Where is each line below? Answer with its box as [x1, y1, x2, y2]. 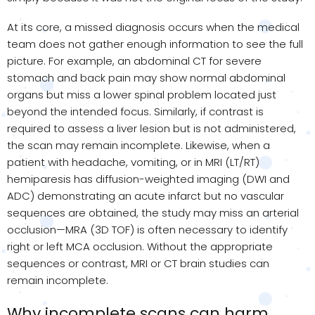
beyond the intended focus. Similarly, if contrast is [7, 103, 264, 119]
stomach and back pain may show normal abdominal [7, 70, 285, 85]
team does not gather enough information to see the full [7, 36, 303, 51]
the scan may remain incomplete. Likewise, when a [7, 137, 270, 153]
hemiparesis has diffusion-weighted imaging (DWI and [7, 171, 290, 186]
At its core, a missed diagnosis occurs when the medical [7, 19, 300, 34]
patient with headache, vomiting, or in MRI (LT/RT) [7, 154, 259, 169]
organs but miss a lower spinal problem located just [7, 86, 276, 102]
